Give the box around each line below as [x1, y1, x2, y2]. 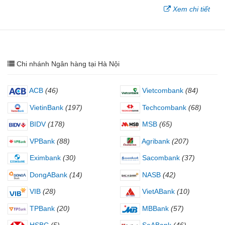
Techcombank [140, 103, 186, 111]
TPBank [28, 204, 55, 212]
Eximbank [28, 154, 61, 162]
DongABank [28, 170, 67, 179]
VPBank [28, 137, 55, 145]
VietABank [140, 187, 175, 196]
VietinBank [28, 103, 63, 111]
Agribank [140, 137, 170, 145]
